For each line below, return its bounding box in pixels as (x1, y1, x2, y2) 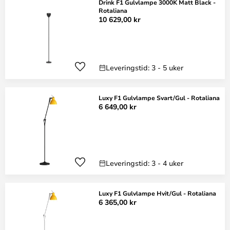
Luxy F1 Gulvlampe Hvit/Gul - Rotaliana (99, 189, 216, 197)
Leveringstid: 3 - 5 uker (106, 63, 183, 72)
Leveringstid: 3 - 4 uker (106, 158, 183, 168)
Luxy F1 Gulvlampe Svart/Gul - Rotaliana (99, 93, 220, 102)
